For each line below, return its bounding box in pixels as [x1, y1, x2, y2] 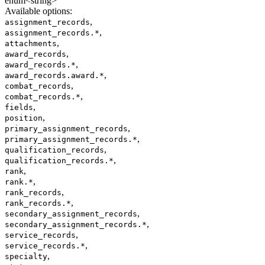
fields [5, 103, 33, 112]
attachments [5, 39, 57, 49]
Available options [5, 6, 70, 17]
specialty [5, 252, 47, 261]
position [5, 114, 43, 123]
